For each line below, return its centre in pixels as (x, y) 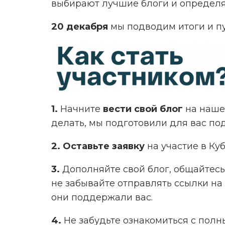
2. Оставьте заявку (98, 146)
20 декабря (80, 27)
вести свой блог (143, 109)
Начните (82, 109)
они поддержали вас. (102, 198)
